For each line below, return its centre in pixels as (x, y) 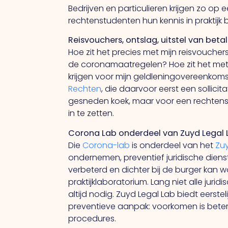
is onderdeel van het (173, 145)
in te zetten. (91, 113)
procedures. (92, 218)
